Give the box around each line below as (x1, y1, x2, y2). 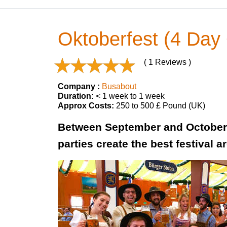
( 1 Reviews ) (144, 58, 191, 66)
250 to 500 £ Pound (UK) (114, 101, 205, 110)
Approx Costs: (58, 101, 114, 110)
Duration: (58, 92, 94, 100)
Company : (58, 82, 100, 91)
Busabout (102, 82, 136, 91)
